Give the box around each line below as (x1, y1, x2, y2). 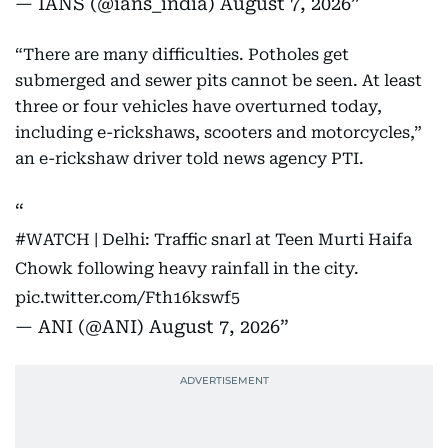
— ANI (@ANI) (15, 316, 149, 337)
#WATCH (15, 230, 90, 249)
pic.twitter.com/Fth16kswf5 (15, 288, 240, 307)
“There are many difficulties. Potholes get (15, 45, 349, 64)
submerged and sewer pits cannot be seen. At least (15, 71, 422, 90)
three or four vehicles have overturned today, (15, 97, 382, 116)
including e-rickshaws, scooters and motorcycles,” (15, 123, 422, 142)
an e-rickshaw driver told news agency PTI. (15, 149, 364, 168)
